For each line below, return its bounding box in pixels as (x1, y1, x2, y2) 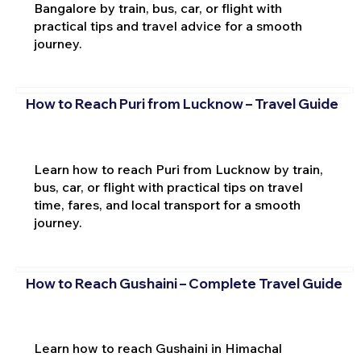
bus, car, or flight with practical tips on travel (33, 179, 303, 196)
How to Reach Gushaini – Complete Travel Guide (25, 274, 342, 292)
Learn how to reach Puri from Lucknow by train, (33, 161, 323, 178)
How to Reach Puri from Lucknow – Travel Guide (25, 95, 338, 113)
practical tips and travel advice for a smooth (33, 17, 302, 34)
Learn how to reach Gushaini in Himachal (33, 340, 282, 357)
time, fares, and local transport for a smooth (33, 197, 301, 214)
